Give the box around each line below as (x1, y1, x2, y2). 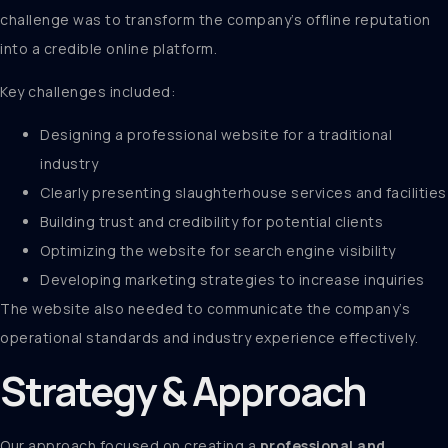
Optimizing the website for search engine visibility (40, 241, 396, 261)
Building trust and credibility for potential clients (40, 212, 383, 232)
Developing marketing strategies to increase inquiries (40, 270, 425, 290)
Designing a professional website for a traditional (40, 125, 392, 145)
